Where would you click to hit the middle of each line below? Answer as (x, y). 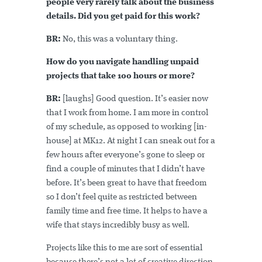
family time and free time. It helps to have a (127, 211)
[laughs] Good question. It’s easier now (135, 99)
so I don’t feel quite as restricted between (122, 197)
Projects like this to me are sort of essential (124, 248)
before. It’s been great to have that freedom (126, 183)
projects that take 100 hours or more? (120, 76)
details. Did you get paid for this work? (123, 16)
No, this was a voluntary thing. (119, 39)
